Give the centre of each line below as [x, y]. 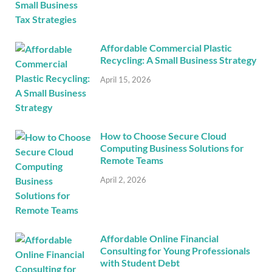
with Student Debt [140, 262]
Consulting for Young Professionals [175, 250]
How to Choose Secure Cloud [163, 135]
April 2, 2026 [123, 179]
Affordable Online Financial [159, 238]
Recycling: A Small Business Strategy [178, 59]
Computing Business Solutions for [172, 148]
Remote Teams [132, 160]
